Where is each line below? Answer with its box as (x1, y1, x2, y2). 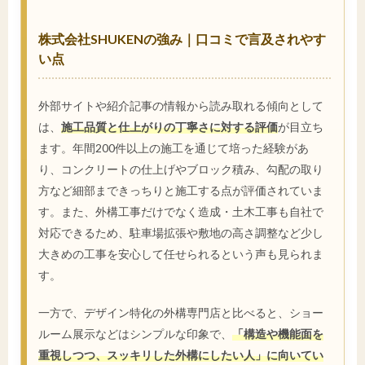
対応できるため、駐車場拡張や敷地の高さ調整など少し (38, 226, 323, 240)
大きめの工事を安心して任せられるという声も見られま (38, 247, 323, 262)
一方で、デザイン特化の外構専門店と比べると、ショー (38, 306, 323, 320)
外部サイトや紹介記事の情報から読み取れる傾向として (38, 99, 323, 113)
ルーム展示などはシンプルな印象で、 (38, 327, 232, 341)
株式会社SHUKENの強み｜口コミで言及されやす (38, 30, 326, 46)
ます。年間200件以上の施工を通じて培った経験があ (38, 141, 309, 156)
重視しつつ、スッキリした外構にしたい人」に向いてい (38, 348, 323, 363)
